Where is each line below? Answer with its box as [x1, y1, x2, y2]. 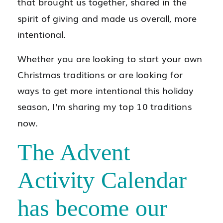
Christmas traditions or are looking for [17, 67, 183, 81]
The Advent [17, 139, 130, 165]
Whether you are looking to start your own [17, 51, 202, 65]
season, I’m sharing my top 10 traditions [17, 99, 192, 113]
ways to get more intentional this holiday [17, 83, 194, 97]
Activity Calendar [17, 167, 187, 193]
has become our [17, 195, 167, 221]
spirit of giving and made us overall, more [17, 10, 197, 24]
